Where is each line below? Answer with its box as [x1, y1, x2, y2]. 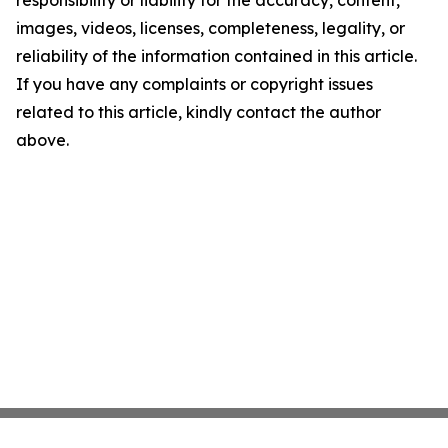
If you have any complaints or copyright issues [16, 73, 373, 94]
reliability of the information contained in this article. [16, 45, 417, 66]
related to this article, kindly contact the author [16, 101, 381, 122]
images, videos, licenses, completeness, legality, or [16, 17, 405, 38]
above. [16, 129, 69, 150]
